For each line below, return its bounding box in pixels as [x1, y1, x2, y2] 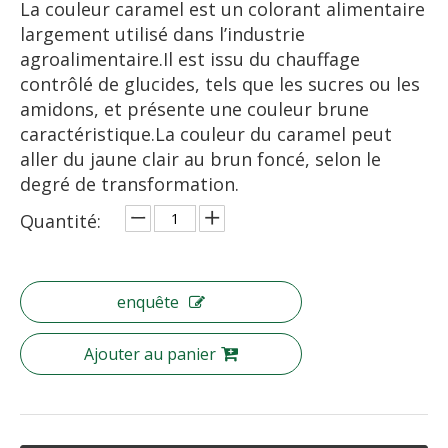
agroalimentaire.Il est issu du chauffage [20, 47, 360, 71]
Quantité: [20, 209, 101, 233]
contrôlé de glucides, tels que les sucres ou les [20, 72, 420, 96]
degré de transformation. [20, 172, 239, 196]
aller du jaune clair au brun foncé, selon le [20, 147, 381, 171]
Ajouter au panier [84, 343, 216, 365]
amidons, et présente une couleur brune [20, 97, 369, 121]
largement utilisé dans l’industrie [20, 22, 305, 46]
